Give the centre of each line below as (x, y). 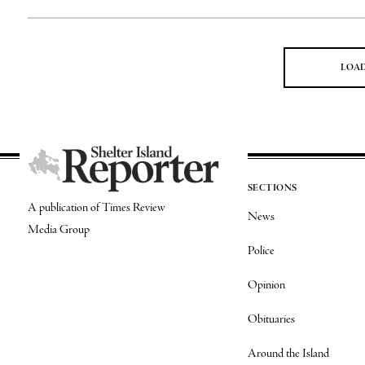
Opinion (266, 285)
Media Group (58, 230)
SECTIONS (272, 188)
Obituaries (271, 319)
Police (261, 251)
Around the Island (288, 354)
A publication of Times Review (96, 208)
